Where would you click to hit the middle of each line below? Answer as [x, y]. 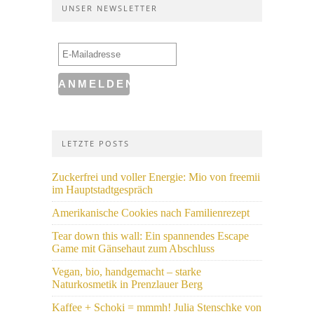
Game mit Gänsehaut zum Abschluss [133, 248]
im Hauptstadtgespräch [102, 190]
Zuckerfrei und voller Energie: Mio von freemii [156, 177]
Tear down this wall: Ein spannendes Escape [150, 236]
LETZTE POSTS [96, 143]
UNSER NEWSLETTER [110, 8]
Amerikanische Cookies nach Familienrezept [151, 213]
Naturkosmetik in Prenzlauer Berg [127, 284]
